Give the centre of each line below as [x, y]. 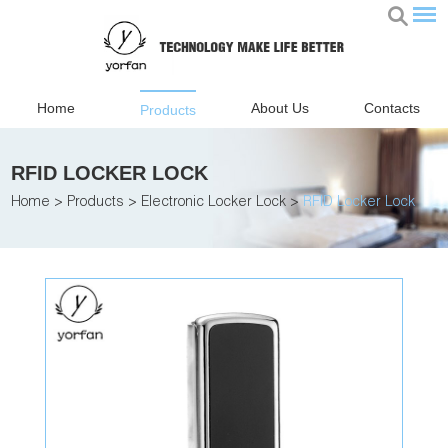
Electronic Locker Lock [214, 203]
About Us [280, 108]
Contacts [392, 108]
